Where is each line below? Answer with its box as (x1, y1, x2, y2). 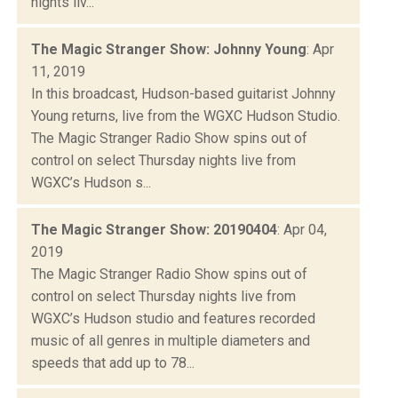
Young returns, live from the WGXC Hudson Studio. (31, 107, 340, 124)
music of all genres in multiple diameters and (31, 331, 310, 349)
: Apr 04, (277, 220, 327, 238)
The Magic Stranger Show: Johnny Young (31, 40, 306, 58)
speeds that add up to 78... (31, 354, 195, 371)
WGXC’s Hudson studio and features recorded (31, 309, 315, 327)
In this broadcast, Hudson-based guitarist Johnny (31, 84, 336, 102)
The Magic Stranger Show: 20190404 (31, 220, 277, 238)
